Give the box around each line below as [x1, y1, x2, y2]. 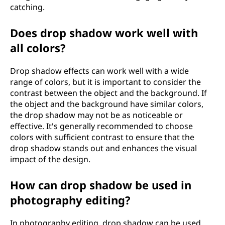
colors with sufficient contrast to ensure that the [10, 132, 194, 143]
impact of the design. [10, 154, 90, 165]
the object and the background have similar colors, [10, 98, 203, 109]
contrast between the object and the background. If [10, 87, 207, 98]
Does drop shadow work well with [10, 25, 198, 40]
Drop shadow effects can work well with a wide [10, 65, 189, 76]
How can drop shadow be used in [10, 177, 191, 192]
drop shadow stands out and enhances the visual [10, 143, 197, 154]
